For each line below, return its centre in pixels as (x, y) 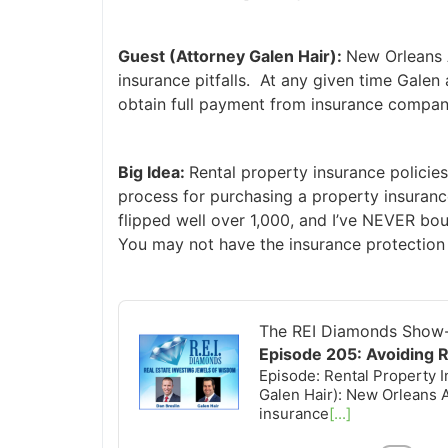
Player (134, 330)
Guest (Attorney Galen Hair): (224, 55)
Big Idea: (146, 171)
